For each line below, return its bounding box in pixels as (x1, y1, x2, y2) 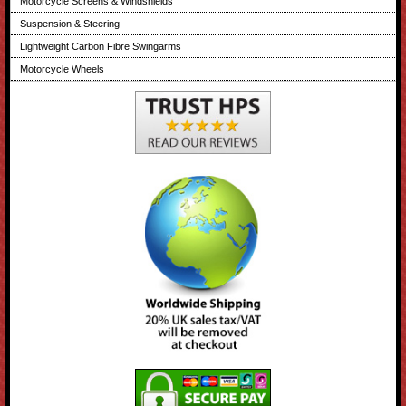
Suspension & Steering (20, 17, 121, 29)
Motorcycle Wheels (20, 63, 105, 74)
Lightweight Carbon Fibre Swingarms (20, 40, 182, 52)
